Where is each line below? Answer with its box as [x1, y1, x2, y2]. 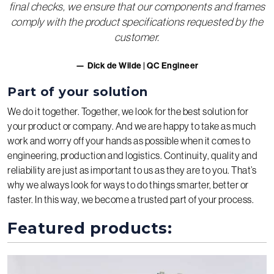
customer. [114, 29, 160, 44]
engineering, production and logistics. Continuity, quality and [7, 149, 257, 161]
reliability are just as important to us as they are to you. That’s [7, 163, 256, 176]
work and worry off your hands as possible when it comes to [7, 134, 250, 147]
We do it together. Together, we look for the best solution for [7, 105, 248, 117]
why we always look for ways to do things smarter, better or [7, 178, 249, 191]
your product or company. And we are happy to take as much [7, 119, 256, 132]
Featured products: [7, 218, 172, 237]
